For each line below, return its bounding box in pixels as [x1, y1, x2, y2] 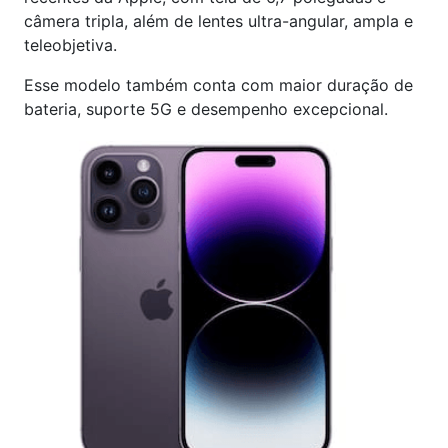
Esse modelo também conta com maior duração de [24, 75, 413, 95]
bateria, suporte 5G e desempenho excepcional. [24, 99, 388, 119]
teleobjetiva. [24, 35, 117, 55]
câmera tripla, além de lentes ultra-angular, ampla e [24, 11, 413, 31]
